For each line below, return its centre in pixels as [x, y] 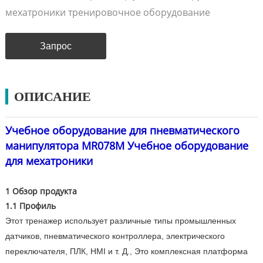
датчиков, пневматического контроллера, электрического [115, 236]
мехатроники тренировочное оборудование [107, 12]
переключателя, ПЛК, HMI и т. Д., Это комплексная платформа [126, 251]
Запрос [55, 46]
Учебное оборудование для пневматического [122, 130]
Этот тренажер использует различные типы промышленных [120, 221]
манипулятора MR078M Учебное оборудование [127, 146]
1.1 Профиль [30, 206]
